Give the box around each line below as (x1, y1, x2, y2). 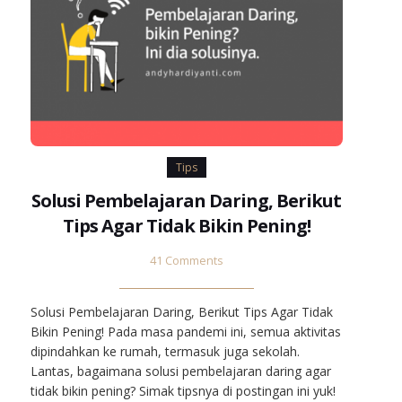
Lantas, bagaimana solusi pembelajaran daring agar (30, 363, 331, 380)
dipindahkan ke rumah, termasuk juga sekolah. (30, 343, 300, 360)
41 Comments (149, 253, 223, 268)
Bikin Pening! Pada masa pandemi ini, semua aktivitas (30, 323, 341, 340)
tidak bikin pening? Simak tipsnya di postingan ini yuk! (30, 382, 336, 399)
